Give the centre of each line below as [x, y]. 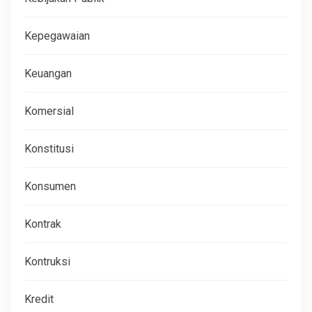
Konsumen [50, 186]
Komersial [49, 111]
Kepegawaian [57, 36]
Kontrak [43, 224]
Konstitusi [49, 148]
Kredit [39, 299]
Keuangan [48, 73]
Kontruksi [47, 261]
